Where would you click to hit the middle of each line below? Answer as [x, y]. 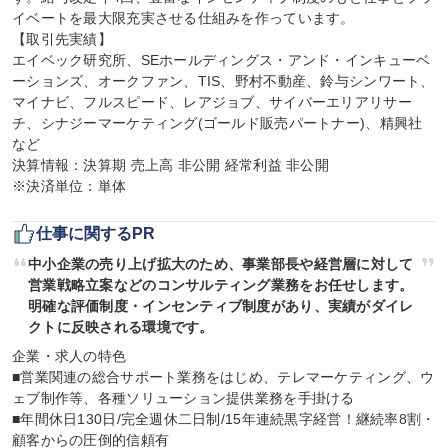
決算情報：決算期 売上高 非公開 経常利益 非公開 [170, 165]
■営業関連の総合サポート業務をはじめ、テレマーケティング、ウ [223, 377]
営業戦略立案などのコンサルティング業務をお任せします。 [221, 285]
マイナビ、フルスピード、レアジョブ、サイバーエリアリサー [212, 102]
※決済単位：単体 [69, 186]
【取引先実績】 [62, 39]
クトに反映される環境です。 [121, 327]
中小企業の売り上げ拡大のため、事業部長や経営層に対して [221, 264]
